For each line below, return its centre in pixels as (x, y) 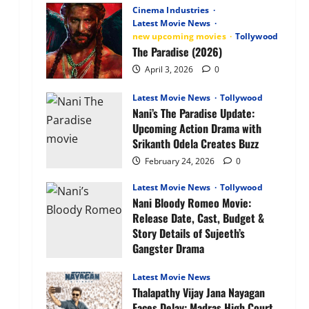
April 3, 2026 (169, 70)
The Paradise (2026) (177, 52)
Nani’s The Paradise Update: (193, 113)
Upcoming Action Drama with (197, 129)
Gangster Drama (168, 249)
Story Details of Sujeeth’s (188, 233)
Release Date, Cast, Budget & (198, 218)
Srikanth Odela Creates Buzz (195, 144)
